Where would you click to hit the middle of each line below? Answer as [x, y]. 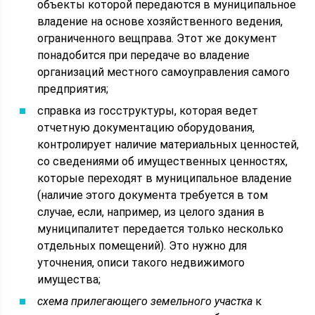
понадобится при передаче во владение [144, 55]
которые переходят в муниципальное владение [165, 178]
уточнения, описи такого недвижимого [141, 263]
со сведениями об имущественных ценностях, [163, 161]
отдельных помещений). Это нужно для [142, 246]
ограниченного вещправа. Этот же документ [157, 38]
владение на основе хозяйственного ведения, [160, 21]
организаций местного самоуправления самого [164, 72]
